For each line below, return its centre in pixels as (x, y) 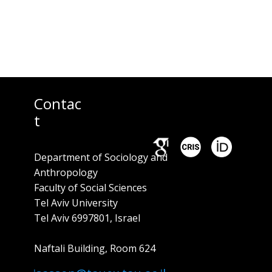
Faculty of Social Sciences (90, 188)
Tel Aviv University (76, 203)
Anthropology (66, 172)
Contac (58, 104)
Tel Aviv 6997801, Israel (87, 218)
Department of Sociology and (101, 157)
